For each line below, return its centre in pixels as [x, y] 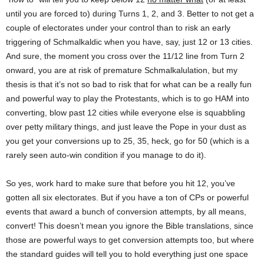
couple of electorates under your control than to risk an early [118, 27]
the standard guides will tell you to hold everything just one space [127, 254]
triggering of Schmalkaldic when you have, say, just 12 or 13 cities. [129, 42]
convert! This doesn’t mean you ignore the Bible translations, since [130, 225]
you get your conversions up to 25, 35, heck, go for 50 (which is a [128, 141]
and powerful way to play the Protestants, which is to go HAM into [128, 98]
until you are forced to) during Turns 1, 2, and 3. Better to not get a [130, 13]
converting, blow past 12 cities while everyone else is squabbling [126, 112]
